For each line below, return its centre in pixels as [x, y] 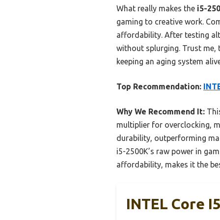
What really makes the [157, 9]
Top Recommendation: [159, 87]
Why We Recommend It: [161, 112]
